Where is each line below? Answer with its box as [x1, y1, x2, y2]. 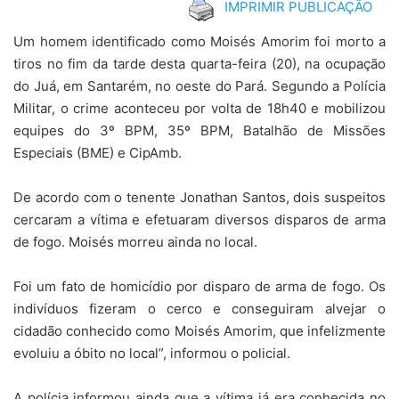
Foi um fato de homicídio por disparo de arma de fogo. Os [13, 277, 386, 295]
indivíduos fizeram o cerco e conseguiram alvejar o [13, 299, 386, 317]
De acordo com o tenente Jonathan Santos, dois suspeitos [13, 188, 386, 206]
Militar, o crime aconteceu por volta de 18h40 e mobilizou [13, 99, 386, 117]
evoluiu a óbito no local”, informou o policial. [13, 344, 290, 362]
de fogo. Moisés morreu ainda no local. [13, 232, 257, 250]
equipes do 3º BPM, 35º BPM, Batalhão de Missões [13, 121, 386, 139]
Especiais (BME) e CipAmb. [13, 143, 182, 161]
